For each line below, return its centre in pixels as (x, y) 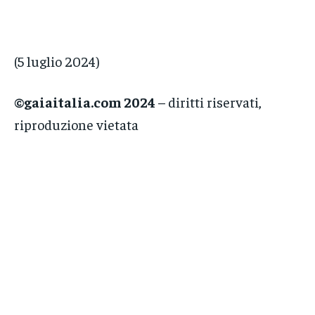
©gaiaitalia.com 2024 (85, 102)
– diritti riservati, (208, 102)
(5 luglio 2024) (57, 61)
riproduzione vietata (76, 124)
